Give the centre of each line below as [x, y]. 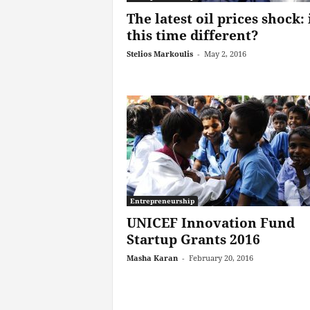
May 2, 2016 [225, 54]
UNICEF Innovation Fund [210, 223]
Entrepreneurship [162, 201]
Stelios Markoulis [159, 54]
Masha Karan [152, 258]
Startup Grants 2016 [193, 239]
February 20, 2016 [221, 258]
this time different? [192, 35]
